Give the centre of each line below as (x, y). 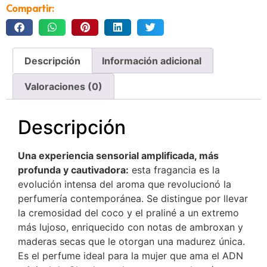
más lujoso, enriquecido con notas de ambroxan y (131, 227)
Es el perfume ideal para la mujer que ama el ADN (131, 255)
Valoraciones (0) (64, 87)
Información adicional (151, 60)
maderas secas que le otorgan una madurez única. (131, 241)
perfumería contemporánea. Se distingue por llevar (133, 198)
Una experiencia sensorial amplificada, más (118, 155)
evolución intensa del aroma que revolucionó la (125, 184)
